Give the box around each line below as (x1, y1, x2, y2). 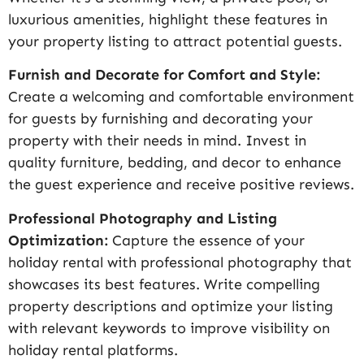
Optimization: (8, 231, 112, 249)
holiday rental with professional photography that (8, 253, 352, 271)
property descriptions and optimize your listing (8, 297, 333, 315)
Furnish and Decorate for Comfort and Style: (8, 66, 320, 84)
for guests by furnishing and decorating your (8, 110, 313, 128)
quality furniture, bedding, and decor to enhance (8, 154, 341, 172)
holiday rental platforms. (8, 340, 178, 359)
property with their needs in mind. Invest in (8, 132, 306, 150)
